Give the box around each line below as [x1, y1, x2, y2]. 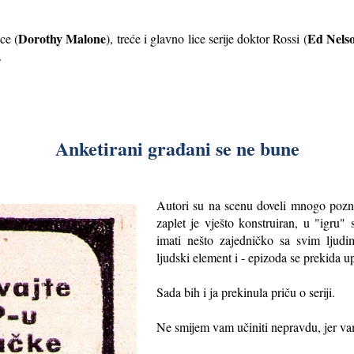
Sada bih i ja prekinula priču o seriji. [156, 283, 335, 300]
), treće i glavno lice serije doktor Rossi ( [106, 29, 307, 47]
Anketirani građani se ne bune [55, 134, 299, 162]
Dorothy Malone [17, 28, 107, 47]
